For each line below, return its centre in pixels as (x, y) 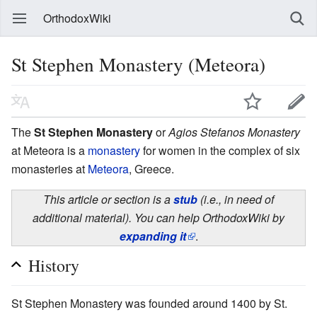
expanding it (152, 236)
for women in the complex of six (220, 150)
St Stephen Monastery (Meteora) (138, 64)
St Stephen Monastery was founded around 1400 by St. (149, 303)
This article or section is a (108, 199)
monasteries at (50, 168)
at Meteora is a (50, 150)
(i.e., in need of (236, 199)
